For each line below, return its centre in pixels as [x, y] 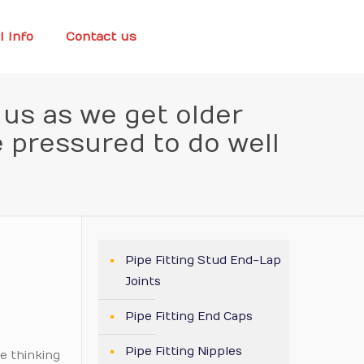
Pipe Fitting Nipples [184, 351]
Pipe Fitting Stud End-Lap [203, 260]
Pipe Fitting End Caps [189, 316]
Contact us [101, 37]
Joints [143, 282]
